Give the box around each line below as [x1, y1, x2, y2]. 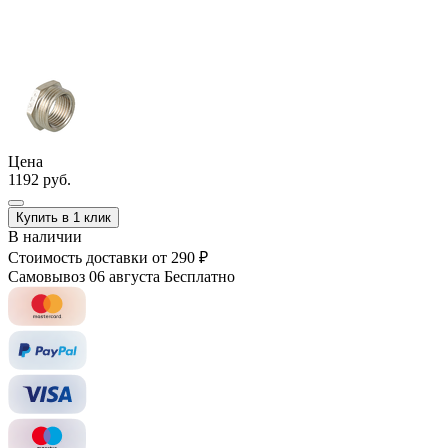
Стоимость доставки [8, 248, 148, 266]
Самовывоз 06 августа [8, 267, 160, 285]
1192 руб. [8, 170, 71, 188]
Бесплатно [164, 267, 235, 285]
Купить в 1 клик [16, 209, 111, 225]
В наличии [8, 227, 82, 245]
